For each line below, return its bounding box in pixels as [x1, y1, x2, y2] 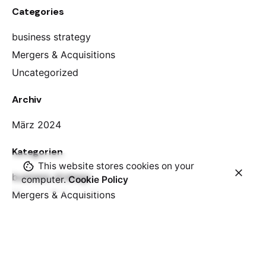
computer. [21, 174, 68, 185]
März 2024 [12, 119, 61, 131]
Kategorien [12, 145, 63, 159]
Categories [12, 5, 64, 18]
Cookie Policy [68, 174, 128, 185]
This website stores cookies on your [36, 160, 194, 172]
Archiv [12, 93, 42, 106]
